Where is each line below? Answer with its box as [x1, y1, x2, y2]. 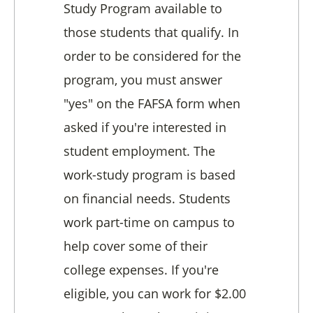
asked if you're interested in [64, 119, 226, 136]
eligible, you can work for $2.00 [64, 285, 246, 303]
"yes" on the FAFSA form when [64, 95, 240, 112]
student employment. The [64, 143, 215, 160]
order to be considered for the [64, 48, 241, 65]
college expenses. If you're [64, 261, 219, 279]
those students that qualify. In [64, 24, 239, 41]
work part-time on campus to [64, 214, 235, 231]
